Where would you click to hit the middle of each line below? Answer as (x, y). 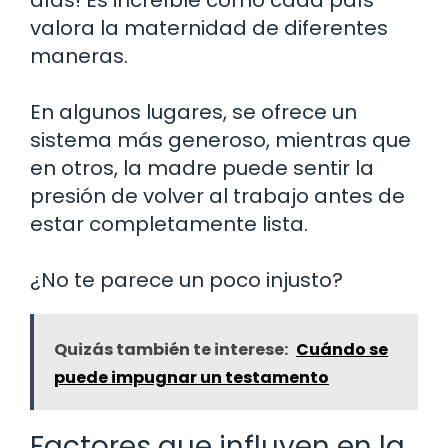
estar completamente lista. (169, 223)
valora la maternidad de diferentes (209, 27)
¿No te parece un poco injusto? (186, 279)
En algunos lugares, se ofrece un (193, 111)
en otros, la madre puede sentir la (202, 167)
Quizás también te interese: (171, 349)
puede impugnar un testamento (191, 377)
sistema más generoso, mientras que (220, 139)
